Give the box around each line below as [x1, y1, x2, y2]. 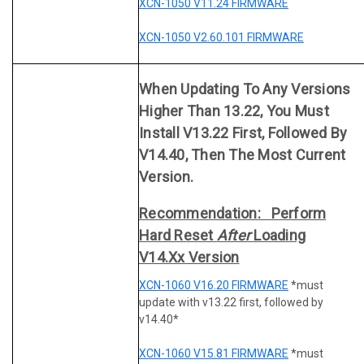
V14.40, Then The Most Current [139, 146, 346, 164]
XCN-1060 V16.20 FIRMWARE [139, 278, 288, 292]
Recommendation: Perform [139, 204, 327, 222]
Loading [250, 226, 305, 244]
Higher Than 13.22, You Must [139, 102, 329, 120]
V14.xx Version [139, 248, 240, 266]
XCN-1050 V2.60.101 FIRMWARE [139, 30, 304, 44]
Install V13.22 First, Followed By [139, 124, 348, 142]
